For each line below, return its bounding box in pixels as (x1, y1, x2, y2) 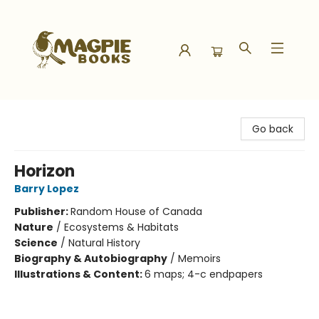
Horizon (14, 160, 75, 182)
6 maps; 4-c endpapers (145, 267, 263, 281)
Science (14, 236, 58, 250)
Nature (14, 220, 53, 234)
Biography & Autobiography (14, 251, 167, 266)
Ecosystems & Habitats (64, 220, 179, 234)
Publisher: (14, 204, 70, 219)
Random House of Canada (70, 204, 202, 219)
